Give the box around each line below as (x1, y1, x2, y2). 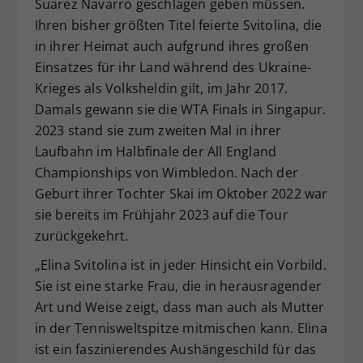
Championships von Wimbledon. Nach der (34, 164, 298, 182)
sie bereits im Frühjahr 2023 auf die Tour (34, 206, 288, 224)
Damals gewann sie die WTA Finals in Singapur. (34, 100, 327, 119)
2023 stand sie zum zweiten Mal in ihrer (34, 122, 282, 140)
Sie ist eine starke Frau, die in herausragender (34, 277, 322, 296)
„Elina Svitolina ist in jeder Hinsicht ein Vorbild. (34, 256, 327, 275)
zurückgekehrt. (34, 227, 129, 246)
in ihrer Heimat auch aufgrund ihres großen (34, 37, 309, 56)
